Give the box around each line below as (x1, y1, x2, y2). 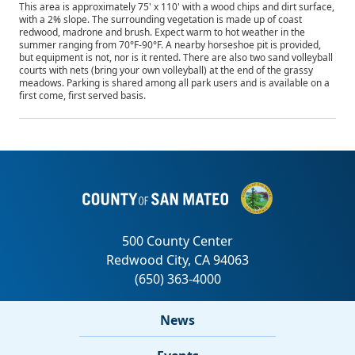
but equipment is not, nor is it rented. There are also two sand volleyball (19, 51, 333, 64)
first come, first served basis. (19, 89, 146, 102)
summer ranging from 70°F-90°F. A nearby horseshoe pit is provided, (19, 38, 321, 52)
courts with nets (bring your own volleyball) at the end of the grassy (19, 63, 313, 77)
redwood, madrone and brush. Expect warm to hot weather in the (19, 25, 305, 39)
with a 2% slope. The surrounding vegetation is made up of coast (19, 13, 302, 26)
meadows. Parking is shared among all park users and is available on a (19, 76, 330, 90)
